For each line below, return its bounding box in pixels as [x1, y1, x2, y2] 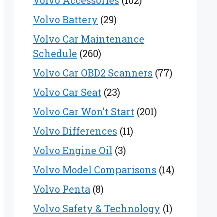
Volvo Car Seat [33, 86, 101, 99]
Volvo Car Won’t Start [33, 105, 134, 118]
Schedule [33, 47, 77, 60]
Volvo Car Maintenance [33, 32, 144, 46]
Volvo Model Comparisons [33, 163, 156, 176]
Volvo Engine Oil [33, 144, 112, 157]
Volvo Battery [33, 13, 98, 26]
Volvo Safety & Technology [33, 202, 160, 215]
